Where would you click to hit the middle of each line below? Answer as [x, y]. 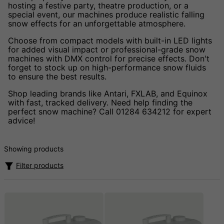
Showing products [34, 149]
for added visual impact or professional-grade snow [107, 50]
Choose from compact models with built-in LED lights [110, 41]
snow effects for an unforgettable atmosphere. [97, 24]
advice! [21, 121]
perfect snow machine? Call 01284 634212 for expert [110, 112]
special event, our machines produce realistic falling [106, 15]
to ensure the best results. [57, 77]
